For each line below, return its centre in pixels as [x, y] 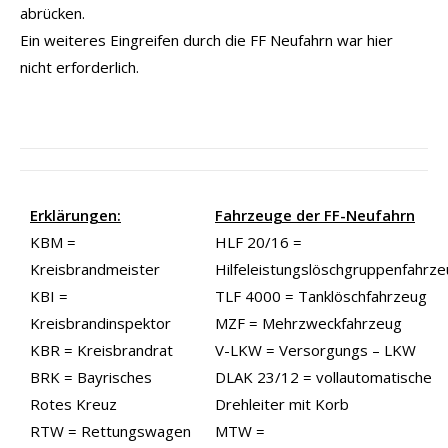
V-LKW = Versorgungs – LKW [315, 349]
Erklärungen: [75, 214]
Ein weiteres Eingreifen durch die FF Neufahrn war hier [206, 39]
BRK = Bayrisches [91, 376]
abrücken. [52, 12]
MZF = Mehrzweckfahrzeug [308, 322]
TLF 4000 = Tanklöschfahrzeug [321, 295]
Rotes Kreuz [73, 403]
